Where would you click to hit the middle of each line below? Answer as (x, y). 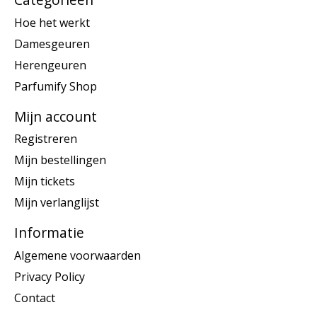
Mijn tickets (45, 181)
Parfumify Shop (56, 86)
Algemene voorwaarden (77, 255)
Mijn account (56, 116)
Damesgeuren (52, 44)
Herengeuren (50, 65)
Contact (35, 298)
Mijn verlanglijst (57, 203)
